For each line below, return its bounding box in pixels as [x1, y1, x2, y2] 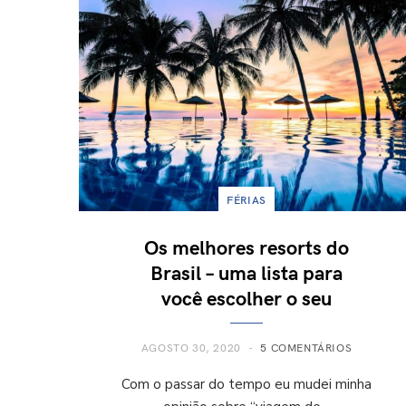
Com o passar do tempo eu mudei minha [121, 374, 372, 393]
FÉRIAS [227, 191, 266, 207]
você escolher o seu [161, 283, 332, 311]
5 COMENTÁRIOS [260, 339, 353, 354]
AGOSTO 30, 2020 [140, 339, 241, 354]
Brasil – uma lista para [150, 257, 343, 285]
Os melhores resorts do [144, 232, 349, 260]
